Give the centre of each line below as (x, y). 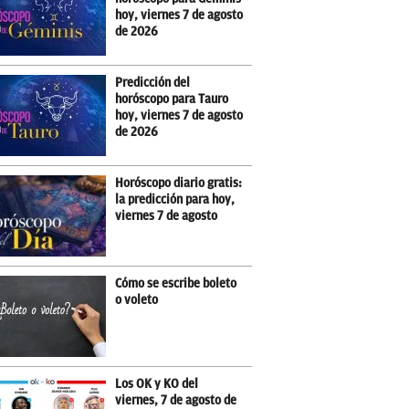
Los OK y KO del (157, 384)
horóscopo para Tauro (172, 100)
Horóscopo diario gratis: (178, 184)
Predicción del (152, 83)
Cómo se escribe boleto (176, 284)
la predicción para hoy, (175, 200)
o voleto (136, 300)
